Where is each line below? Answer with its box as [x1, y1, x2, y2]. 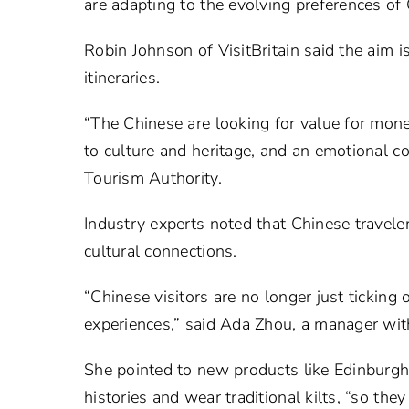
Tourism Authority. [83, 167, 222, 190]
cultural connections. [83, 240, 237, 263]
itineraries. [83, 67, 161, 89]
